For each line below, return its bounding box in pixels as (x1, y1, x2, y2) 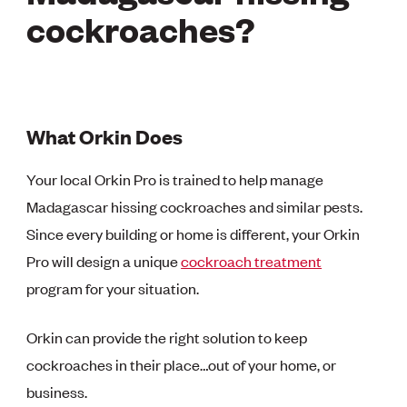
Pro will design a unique (26, 251, 182, 272)
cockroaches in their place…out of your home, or (26, 354, 337, 375)
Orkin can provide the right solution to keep (26, 327, 308, 348)
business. (26, 382, 88, 402)
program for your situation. (26, 278, 200, 299)
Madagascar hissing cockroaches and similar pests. (26, 196, 363, 217)
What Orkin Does (26, 123, 184, 150)
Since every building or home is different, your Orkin (26, 223, 361, 244)
